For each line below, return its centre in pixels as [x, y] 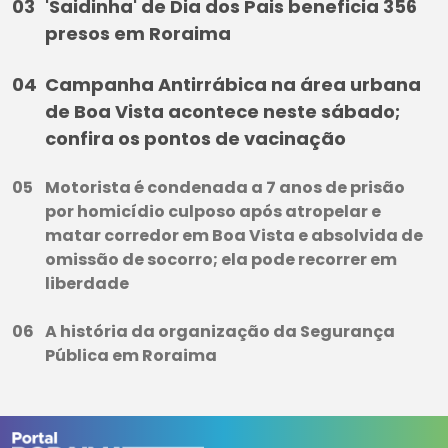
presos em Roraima [138, 34]
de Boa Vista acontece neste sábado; [222, 112]
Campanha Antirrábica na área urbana [233, 85]
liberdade [87, 284]
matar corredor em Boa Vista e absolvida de [234, 236]
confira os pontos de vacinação [195, 139]
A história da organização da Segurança [220, 332]
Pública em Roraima [131, 356]
